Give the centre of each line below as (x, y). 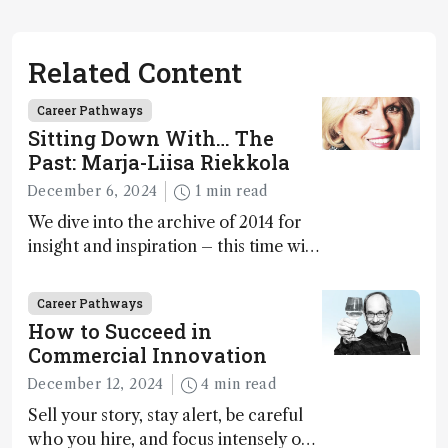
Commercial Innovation (147, 355)
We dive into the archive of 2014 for (164, 222)
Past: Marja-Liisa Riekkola (159, 162)
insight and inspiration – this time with (175, 246)
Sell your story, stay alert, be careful (165, 415)
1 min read (236, 191)
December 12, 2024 (95, 384)
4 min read (245, 384)
